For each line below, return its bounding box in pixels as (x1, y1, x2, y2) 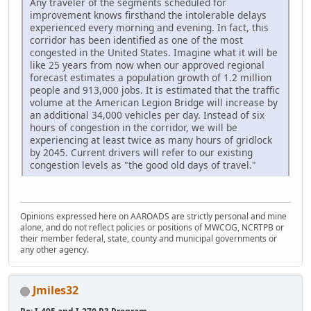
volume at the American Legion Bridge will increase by (30, 96, 278, 110)
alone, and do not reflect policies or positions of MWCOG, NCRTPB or (20, 221, 284, 234)
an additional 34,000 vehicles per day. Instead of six (30, 108, 264, 122)
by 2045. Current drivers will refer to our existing (30, 146, 253, 160)
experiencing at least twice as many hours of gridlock (30, 133, 272, 147)
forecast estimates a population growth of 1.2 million (30, 71, 271, 85)
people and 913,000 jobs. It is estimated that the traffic (30, 83, 280, 97)
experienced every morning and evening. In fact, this (30, 21, 269, 35)
